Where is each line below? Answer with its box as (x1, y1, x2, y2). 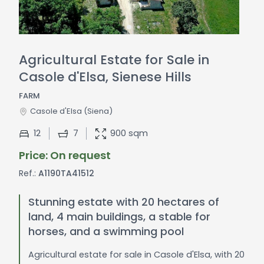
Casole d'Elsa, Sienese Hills (18, 68, 192, 87)
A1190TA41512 (35, 167, 94, 179)
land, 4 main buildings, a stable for (28, 209, 211, 224)
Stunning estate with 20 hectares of (28, 194, 220, 209)
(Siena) (81, 105, 113, 117)
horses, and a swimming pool (28, 224, 184, 239)
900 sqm (110, 127, 148, 139)
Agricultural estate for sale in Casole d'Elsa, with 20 (28, 248, 245, 260)
